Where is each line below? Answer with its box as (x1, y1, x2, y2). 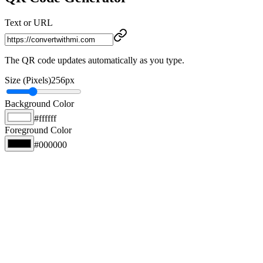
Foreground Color (5, 124, 72, 135)
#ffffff (34, 113, 56, 123)
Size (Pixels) (5, 75, 51, 85)
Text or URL (5, 17, 53, 28)
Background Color (5, 98, 74, 109)
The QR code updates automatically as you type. (5, 55, 184, 65)
